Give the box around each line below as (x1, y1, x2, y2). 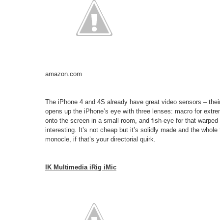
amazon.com (45, 70, 82, 78)
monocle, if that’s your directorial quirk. (45, 135, 156, 143)
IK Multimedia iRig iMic (45, 163, 116, 171)
